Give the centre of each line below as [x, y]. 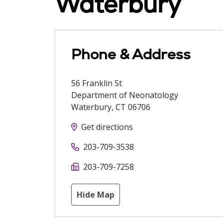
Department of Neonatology [125, 95]
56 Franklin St [97, 83]
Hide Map [96, 195]
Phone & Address [131, 54]
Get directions [107, 127]
